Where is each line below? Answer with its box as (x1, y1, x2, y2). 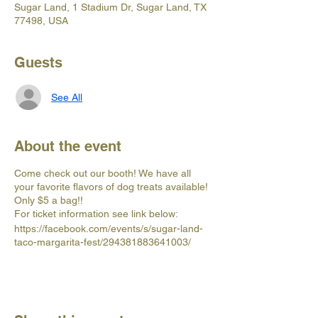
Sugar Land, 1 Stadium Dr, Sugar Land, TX (14, 1, 207, 13)
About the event (14, 138, 121, 155)
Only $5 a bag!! (14, 194, 83, 207)
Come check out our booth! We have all (14, 168, 191, 180)
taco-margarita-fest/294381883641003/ (14, 236, 191, 248)
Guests (14, 54, 62, 72)
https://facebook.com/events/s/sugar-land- (14, 223, 203, 235)
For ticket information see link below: (14, 208, 178, 220)
